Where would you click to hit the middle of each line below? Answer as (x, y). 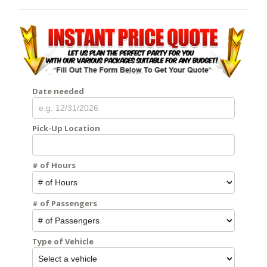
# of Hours (54, 165)
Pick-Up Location (66, 128)
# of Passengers (65, 203)
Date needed (58, 91)
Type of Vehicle (63, 241)
